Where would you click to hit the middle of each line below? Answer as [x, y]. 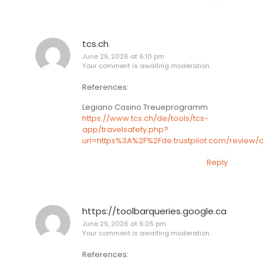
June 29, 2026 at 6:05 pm [124, 224]
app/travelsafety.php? [125, 129]
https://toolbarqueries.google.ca [154, 211]
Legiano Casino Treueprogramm [145, 107]
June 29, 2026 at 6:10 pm [123, 56]
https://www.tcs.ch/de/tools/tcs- [145, 118]
